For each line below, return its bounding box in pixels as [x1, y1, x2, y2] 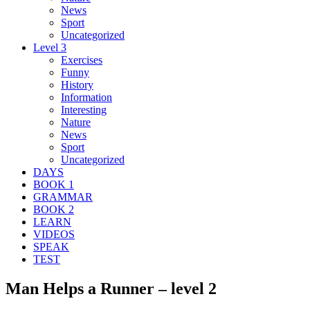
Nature [61, 116, 91, 128]
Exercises [61, 53, 102, 66]
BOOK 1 [33, 178, 74, 190]
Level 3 [33, 41, 66, 53]
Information [61, 91, 112, 103]
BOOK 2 [33, 203, 74, 215]
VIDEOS [33, 228, 75, 240]
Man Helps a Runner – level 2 [6, 279, 217, 298]
